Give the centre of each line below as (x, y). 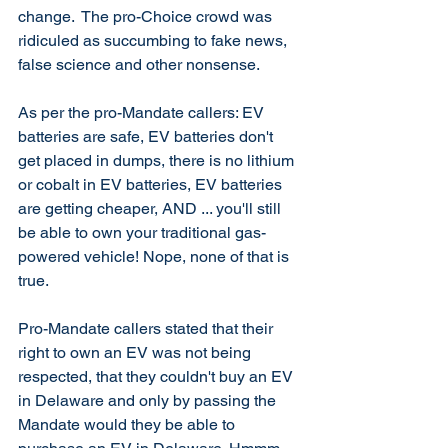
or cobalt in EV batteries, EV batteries (152, 184)
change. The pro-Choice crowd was (147, 16)
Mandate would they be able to (128, 424)
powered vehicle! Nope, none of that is (155, 256)
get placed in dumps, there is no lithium (158, 160)
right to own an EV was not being (136, 352)
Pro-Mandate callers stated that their (147, 328)
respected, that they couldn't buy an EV (157, 376)
